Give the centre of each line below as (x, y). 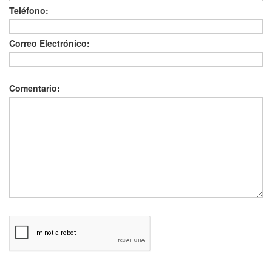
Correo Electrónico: (52, 43)
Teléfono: (31, 11)
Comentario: (37, 88)
